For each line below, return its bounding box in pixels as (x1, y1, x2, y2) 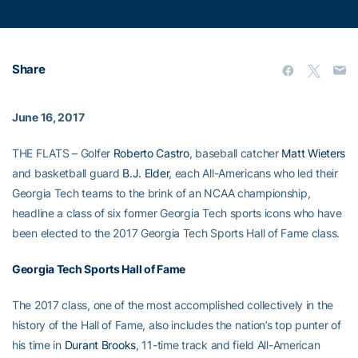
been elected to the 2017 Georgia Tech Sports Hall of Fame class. (12, 226, 340, 241)
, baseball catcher (189, 146, 282, 161)
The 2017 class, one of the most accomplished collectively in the (12, 298, 334, 312)
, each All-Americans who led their (169, 166, 338, 181)
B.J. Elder (122, 166, 169, 181)
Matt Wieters (281, 146, 346, 161)
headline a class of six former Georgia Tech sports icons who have (12, 206, 342, 221)
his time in (12, 338, 65, 352)
